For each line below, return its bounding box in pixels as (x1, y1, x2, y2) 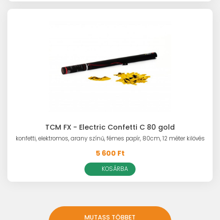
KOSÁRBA (101, 165, 128, 173)
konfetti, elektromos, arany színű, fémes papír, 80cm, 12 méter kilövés (15, 135, 205, 143)
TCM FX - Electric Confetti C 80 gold (45, 122, 175, 133)
